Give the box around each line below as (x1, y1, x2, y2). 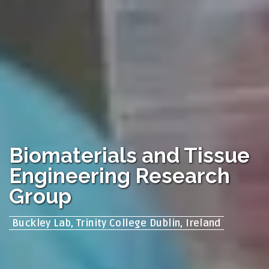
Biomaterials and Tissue (9, 143, 250, 168)
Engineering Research (9, 163, 230, 189)
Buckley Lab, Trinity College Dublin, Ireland (12, 217, 221, 229)
